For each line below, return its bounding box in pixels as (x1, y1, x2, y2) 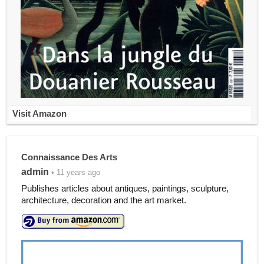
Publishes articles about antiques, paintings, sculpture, (21, 183, 229, 193)
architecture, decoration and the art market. (21, 195, 186, 205)
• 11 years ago (48, 168, 100, 177)
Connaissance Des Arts (21, 152, 117, 162)
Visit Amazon (12, 108, 67, 118)
